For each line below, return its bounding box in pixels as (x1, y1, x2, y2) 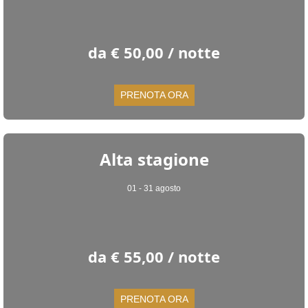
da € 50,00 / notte (88, 42, 220, 63)
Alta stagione (99, 148, 209, 170)
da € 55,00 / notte (88, 246, 220, 267)
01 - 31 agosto (127, 184, 181, 193)
